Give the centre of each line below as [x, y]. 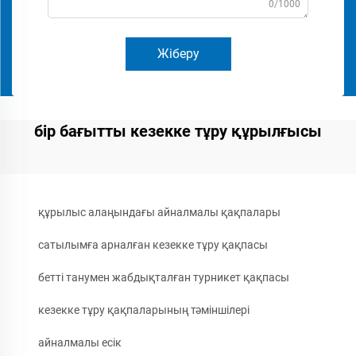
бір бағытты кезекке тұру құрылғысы [178, 131]
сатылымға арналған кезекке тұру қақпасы [153, 245]
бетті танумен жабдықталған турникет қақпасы [164, 277]
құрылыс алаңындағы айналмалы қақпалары [159, 212]
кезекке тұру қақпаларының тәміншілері [144, 310]
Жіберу [178, 54]
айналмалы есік [80, 342]
